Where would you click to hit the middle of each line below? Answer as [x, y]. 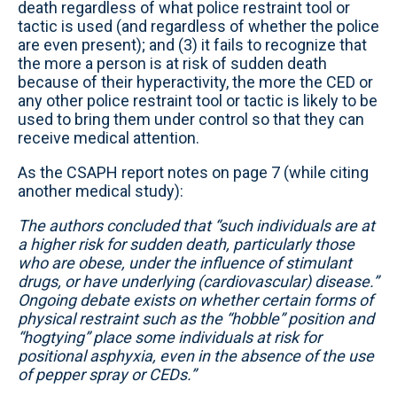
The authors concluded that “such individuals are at [196, 226]
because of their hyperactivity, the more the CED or [195, 82]
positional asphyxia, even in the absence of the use [196, 356]
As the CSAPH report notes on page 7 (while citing [193, 172]
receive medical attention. [109, 138]
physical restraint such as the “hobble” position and [196, 319]
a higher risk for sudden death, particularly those [186, 244]
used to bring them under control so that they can [191, 119]
